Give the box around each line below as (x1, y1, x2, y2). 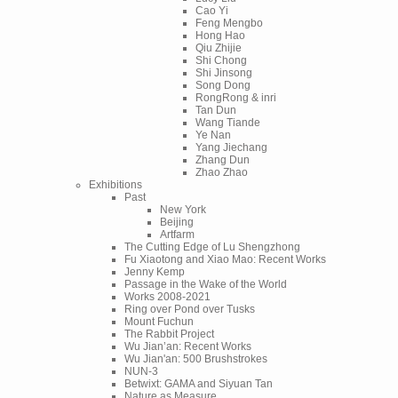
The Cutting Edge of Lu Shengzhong (124, 240, 300, 253)
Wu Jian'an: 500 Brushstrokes (124, 352, 267, 365)
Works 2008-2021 (124, 290, 211, 303)
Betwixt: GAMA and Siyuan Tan (124, 377, 273, 390)
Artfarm (160, 227, 195, 241)
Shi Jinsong (195, 66, 252, 79)
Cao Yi (195, 4, 228, 17)
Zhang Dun (195, 153, 250, 166)
